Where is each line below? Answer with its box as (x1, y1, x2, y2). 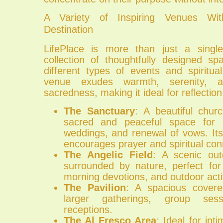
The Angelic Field (63, 149, 153, 160)
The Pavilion (63, 182, 126, 193)
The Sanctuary (63, 105, 135, 116)
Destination (43, 24, 93, 35)
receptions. (63, 204, 112, 215)
